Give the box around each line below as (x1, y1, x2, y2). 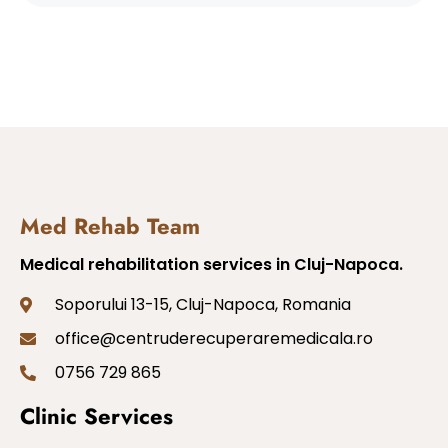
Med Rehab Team (20, 209, 200, 242)
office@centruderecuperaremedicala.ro (55, 326, 373, 350)
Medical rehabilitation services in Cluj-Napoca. (20, 252, 403, 276)
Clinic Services (20, 399, 173, 432)
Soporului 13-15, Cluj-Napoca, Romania (55, 292, 351, 316)
